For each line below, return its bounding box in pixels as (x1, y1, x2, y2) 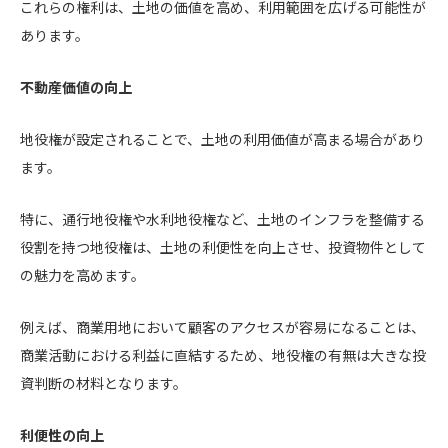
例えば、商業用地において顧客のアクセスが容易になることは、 (20, 317, 425, 337)
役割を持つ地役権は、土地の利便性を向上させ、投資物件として (20, 237, 426, 257)
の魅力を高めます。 (20, 265, 145, 285)
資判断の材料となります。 (20, 373, 187, 393)
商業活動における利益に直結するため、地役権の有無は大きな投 (20, 345, 426, 365)
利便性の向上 (20, 425, 104, 445)
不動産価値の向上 (20, 77, 132, 97)
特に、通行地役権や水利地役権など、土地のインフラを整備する (20, 209, 425, 229)
